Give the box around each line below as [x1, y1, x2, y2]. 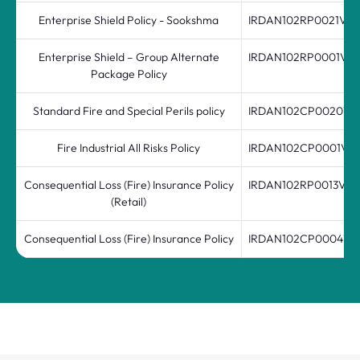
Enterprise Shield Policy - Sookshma [39, 13, 219, 27]
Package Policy [90, 67, 167, 81]
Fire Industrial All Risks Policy [57, 141, 200, 155]
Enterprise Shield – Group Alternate [38, 50, 219, 64]
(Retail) [111, 194, 146, 209]
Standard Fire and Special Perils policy [32, 104, 225, 118]
